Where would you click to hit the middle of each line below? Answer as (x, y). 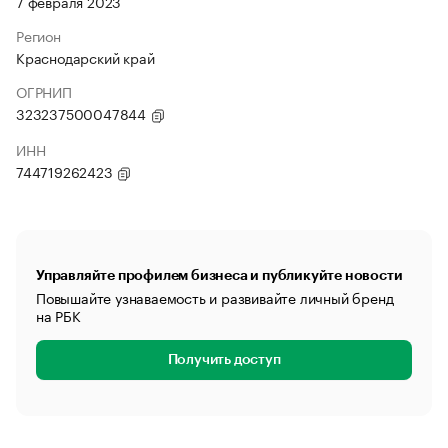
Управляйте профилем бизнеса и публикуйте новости (219, 275)
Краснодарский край (85, 57)
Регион (38, 35)
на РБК (58, 315)
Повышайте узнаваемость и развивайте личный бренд (215, 297)
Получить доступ (224, 360)
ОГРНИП (44, 91)
